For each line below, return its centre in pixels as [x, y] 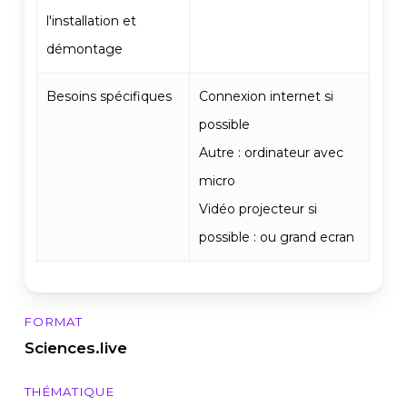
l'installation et [92, 21]
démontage [85, 50]
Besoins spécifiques [109, 97]
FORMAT [54, 321]
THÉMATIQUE [69, 392]
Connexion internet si [267, 97]
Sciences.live [75, 347]
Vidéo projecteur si [258, 209]
